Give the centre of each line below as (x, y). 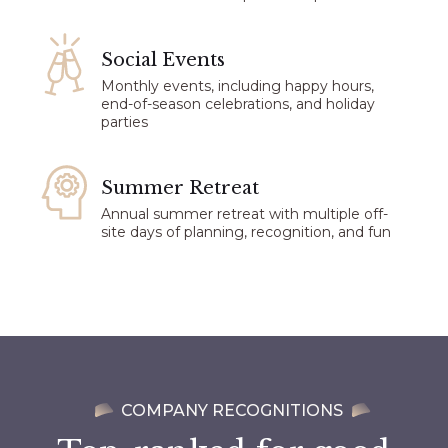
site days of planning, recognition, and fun (246, 232)
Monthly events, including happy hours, (238, 86)
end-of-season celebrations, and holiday (238, 104)
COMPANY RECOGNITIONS (232, 411)
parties (125, 122)
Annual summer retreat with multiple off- (245, 214)
